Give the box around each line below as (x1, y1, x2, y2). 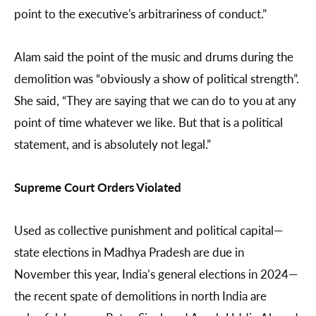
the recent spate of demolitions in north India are (14, 287, 267, 305)
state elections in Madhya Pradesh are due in (14, 243, 244, 261)
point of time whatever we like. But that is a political (14, 114, 283, 131)
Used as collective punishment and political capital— (14, 221, 283, 239)
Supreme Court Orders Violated (14, 178, 181, 196)
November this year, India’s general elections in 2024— (14, 265, 298, 283)
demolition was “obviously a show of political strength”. (14, 70, 299, 87)
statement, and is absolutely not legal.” (14, 135, 211, 153)
